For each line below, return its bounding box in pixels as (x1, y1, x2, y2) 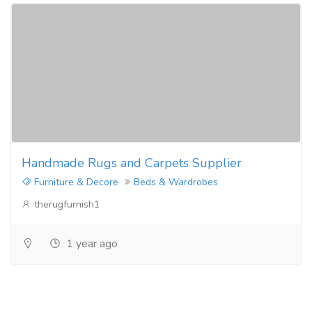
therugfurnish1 (31, 197, 100, 211)
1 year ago (63, 235, 118, 251)
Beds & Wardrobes (134, 175, 218, 189)
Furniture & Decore (31, 175, 118, 189)
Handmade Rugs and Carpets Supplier (22, 154, 242, 171)
